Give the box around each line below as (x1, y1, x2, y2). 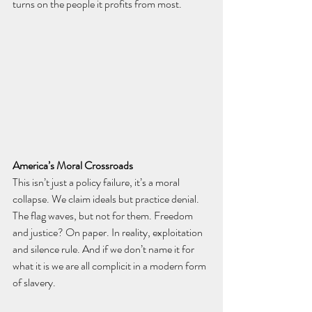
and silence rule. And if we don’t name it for (13, 241, 196, 258)
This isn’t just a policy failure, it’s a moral (13, 174, 182, 191)
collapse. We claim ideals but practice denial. (13, 191, 201, 208)
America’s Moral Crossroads (13, 157, 133, 174)
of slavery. (13, 274, 58, 291)
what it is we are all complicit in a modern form (13, 258, 208, 274)
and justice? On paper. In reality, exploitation (13, 224, 205, 241)
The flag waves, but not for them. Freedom (13, 208, 195, 224)
